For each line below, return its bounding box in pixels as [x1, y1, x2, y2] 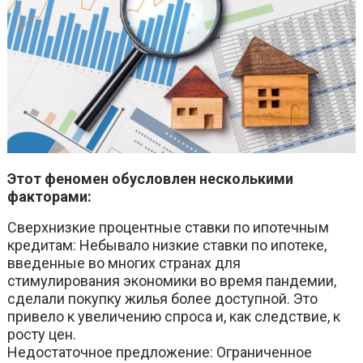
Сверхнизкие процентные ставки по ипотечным [7, 219, 330, 237]
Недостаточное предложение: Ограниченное [7, 344, 313, 361]
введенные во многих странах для [7, 254, 241, 272]
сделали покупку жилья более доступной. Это [7, 290, 318, 308]
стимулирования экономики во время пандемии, [7, 272, 337, 290]
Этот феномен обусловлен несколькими [7, 170, 294, 188]
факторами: [7, 188, 92, 206]
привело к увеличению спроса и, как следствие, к [7, 308, 341, 326]
